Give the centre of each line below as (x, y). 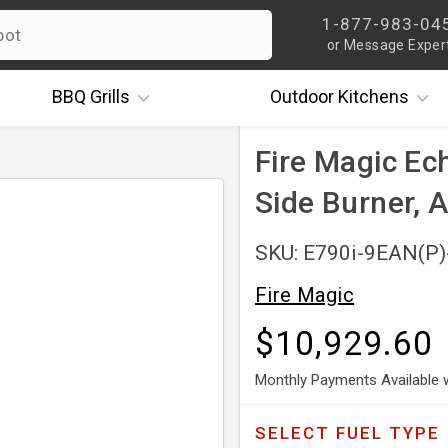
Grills (107, 96)
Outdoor (301, 96)
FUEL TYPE (388, 432)
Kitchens (371, 96)
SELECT (295, 432)
